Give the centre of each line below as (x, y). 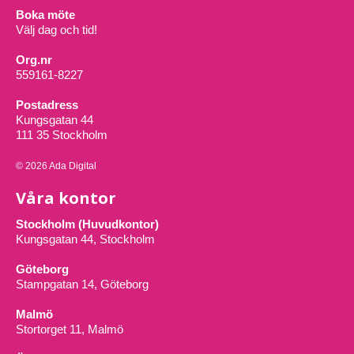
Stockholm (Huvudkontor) (87, 224)
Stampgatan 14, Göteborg (82, 284)
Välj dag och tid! (56, 30)
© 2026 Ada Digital (56, 166)
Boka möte (45, 15)
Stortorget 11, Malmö (70, 330)
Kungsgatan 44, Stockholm (85, 239)
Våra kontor (66, 198)
